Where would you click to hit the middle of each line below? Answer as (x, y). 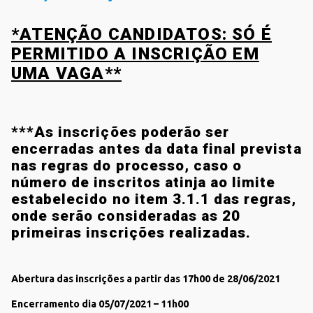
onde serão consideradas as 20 (126, 216)
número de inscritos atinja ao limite (144, 182)
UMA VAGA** (66, 73)
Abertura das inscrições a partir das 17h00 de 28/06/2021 (146, 279)
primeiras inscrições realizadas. (133, 233)
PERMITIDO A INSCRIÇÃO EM (135, 54)
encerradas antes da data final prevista (156, 149)
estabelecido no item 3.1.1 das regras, (154, 199)
